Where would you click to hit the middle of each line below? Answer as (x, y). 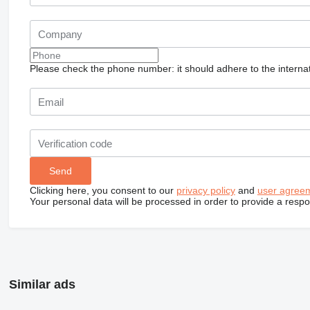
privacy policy (206, 191)
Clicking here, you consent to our (103, 191)
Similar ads (42, 285)
